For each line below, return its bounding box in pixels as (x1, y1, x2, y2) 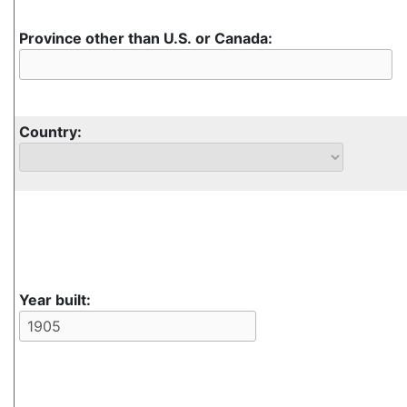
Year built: (19, 291, 94, 310)
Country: (19, 123, 85, 142)
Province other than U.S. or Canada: (19, 29, 273, 48)
